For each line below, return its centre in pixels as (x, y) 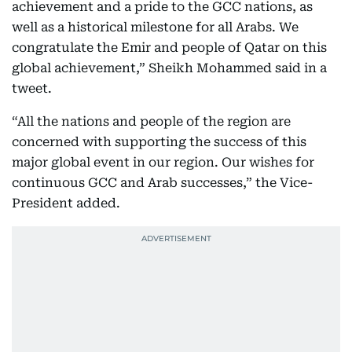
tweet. (32, 89)
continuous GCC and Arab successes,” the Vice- (162, 183)
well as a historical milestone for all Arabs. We (155, 27)
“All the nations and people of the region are (151, 122)
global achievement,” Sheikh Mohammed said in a (169, 68)
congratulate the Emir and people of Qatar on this (169, 48)
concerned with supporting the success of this (159, 142)
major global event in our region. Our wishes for (163, 163)
